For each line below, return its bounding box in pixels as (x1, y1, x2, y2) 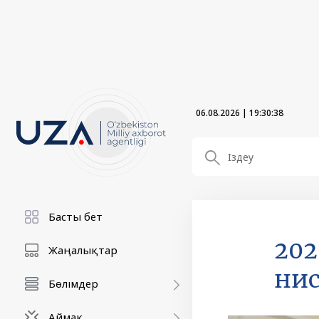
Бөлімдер (48, 276, 98, 291)
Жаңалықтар (48, 243, 117, 257)
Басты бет (48, 209, 103, 224)
